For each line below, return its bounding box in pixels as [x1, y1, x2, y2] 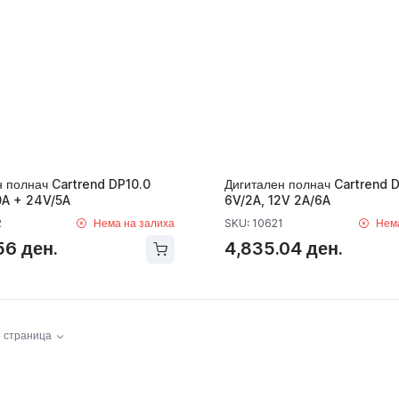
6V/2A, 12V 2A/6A [224, 191, 330, 208]
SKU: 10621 [224, 216, 283, 230]
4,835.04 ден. [224, 238, 343, 260]
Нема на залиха [93, 216, 175, 230]
